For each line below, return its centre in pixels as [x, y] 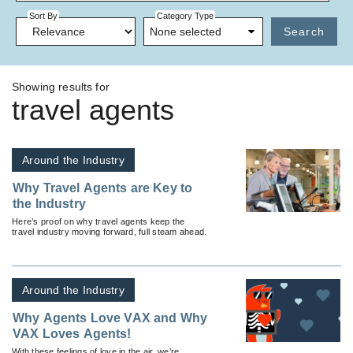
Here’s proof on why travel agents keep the [98, 221]
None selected [185, 31]
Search [304, 31]
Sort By [43, 16]
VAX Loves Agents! [72, 333]
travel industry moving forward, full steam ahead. [110, 231]
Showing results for [61, 86]
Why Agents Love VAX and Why [110, 318]
